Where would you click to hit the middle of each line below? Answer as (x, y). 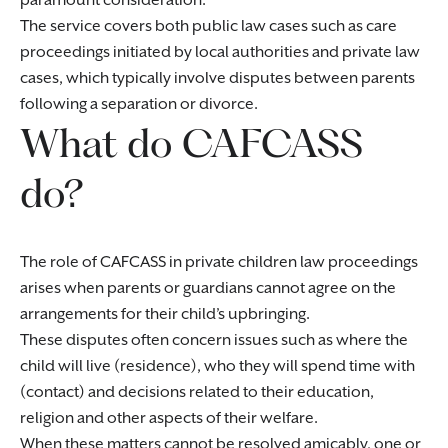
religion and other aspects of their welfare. (169, 418)
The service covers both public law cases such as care (208, 26)
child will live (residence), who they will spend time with (217, 366)
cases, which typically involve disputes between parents (217, 78)
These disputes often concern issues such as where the (214, 340)
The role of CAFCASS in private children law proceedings (219, 262)
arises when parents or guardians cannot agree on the (208, 288)
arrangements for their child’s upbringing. (165, 314)
